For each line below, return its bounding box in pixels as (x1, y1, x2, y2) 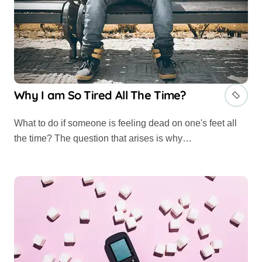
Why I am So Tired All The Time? (14, 87, 187, 102)
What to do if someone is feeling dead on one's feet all (14, 118, 23, 128)
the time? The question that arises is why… (14, 133, 192, 143)
